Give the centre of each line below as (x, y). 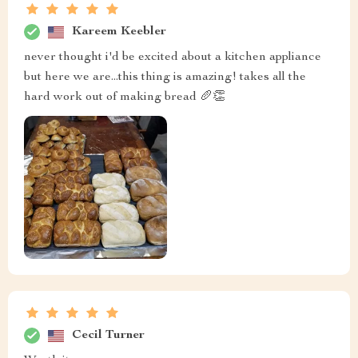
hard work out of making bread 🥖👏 (125, 98)
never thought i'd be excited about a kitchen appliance (173, 58)
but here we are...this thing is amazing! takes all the (165, 78)
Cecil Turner (108, 335)
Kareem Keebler (119, 32)
